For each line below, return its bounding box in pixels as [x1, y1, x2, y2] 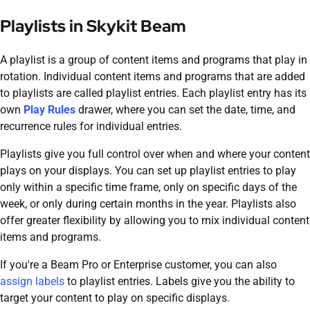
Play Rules [24, 102, 75, 116]
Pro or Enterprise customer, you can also [79, 257, 277, 271]
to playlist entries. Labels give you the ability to [64, 274, 295, 288]
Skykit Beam [86, 15, 186, 37]
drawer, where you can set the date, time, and [75, 102, 295, 116]
